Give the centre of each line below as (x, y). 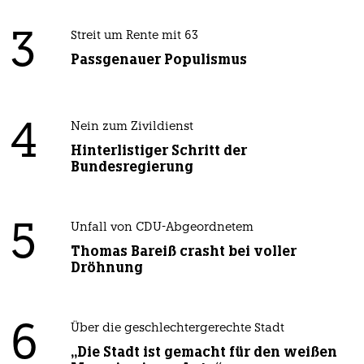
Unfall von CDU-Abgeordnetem (162, 227)
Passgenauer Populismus (158, 59)
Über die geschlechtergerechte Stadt (177, 328)
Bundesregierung (132, 166)
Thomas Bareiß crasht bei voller (183, 251)
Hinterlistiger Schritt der (158, 150)
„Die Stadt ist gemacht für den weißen (204, 351)
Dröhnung (106, 267)
